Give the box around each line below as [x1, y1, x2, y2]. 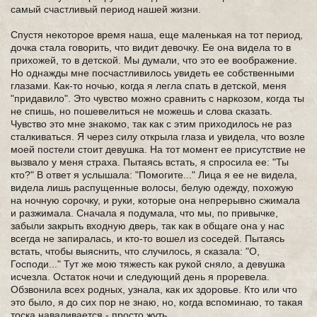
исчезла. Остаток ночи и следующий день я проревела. [11, 271, 270, 282]
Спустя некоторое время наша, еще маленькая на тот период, [11, 29, 303, 40]
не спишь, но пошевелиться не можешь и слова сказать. [11, 105, 272, 117]
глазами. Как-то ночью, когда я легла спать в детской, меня [11, 80, 287, 91]
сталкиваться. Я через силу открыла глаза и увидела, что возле [11, 131, 305, 142]
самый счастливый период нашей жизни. [11, 4, 201, 15]
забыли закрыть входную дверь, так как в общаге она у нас [11, 220, 284, 231]
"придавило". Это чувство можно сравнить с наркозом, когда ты [11, 93, 304, 104]
